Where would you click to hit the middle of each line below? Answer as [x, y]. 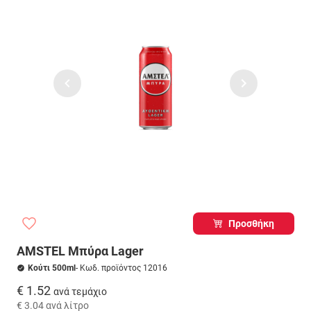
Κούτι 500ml [52, 268]
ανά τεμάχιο [80, 291]
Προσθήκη [252, 224]
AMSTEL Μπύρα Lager [80, 251]
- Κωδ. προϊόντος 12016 [121, 268]
